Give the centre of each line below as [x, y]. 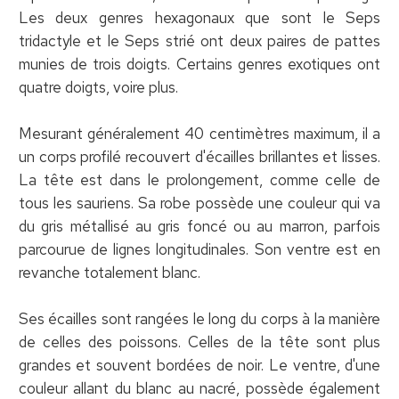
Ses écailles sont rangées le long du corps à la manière [199, 318]
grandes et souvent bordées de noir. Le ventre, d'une [199, 365]
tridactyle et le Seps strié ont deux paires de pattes [199, 41]
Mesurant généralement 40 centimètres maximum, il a [199, 133]
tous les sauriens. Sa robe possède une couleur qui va [199, 203]
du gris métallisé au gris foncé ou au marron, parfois [199, 226]
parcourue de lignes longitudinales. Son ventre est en [199, 249]
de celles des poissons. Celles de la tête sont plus [199, 342]
